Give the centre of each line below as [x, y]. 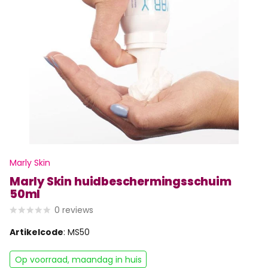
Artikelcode [36, 232]
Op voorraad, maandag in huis [78, 259]
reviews [78, 210]
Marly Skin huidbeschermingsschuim [121, 182]
